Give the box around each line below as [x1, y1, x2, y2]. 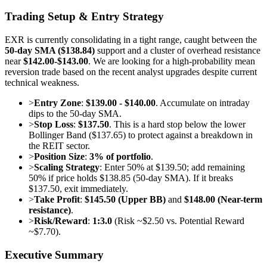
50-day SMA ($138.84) [5, 45, 95, 56]
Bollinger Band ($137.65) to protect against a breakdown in [29, 130, 253, 141]
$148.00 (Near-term [184, 194, 262, 205]
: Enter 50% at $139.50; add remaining [100, 162, 245, 173]
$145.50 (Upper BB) [85, 194, 166, 205]
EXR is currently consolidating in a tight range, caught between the [5, 35, 257, 45]
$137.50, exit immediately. [29, 184, 128, 194]
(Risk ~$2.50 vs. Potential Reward [112, 216, 244, 226]
